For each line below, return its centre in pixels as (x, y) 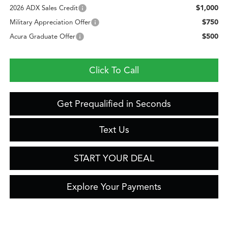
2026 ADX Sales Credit (44, 8)
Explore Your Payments (114, 187)
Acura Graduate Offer (42, 36)
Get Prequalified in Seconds (114, 104)
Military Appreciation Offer (50, 22)
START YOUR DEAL (114, 158)
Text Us (114, 130)
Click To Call (114, 70)
